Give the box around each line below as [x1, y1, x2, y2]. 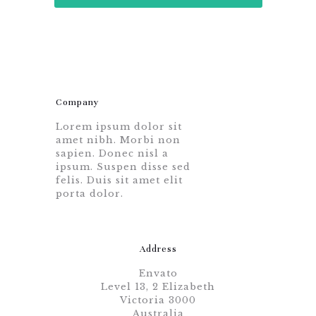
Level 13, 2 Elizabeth [101, 281, 215, 293]
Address [139, 243, 177, 255]
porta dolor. [55, 188, 123, 200]
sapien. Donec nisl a [55, 147, 169, 159]
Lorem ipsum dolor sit [55, 121, 182, 133]
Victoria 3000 [120, 294, 196, 306]
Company [55, 97, 99, 108]
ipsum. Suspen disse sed [55, 161, 190, 173]
